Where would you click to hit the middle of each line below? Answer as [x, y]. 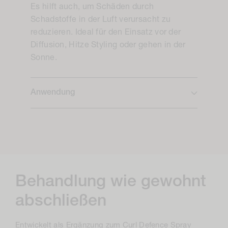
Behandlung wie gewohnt [111, 182]
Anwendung [53, 93]
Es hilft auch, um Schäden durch [92, 7]
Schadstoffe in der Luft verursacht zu [101, 20]
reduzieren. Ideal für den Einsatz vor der [106, 33]
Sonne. [44, 58]
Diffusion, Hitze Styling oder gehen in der [108, 46]
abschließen [61, 202]
